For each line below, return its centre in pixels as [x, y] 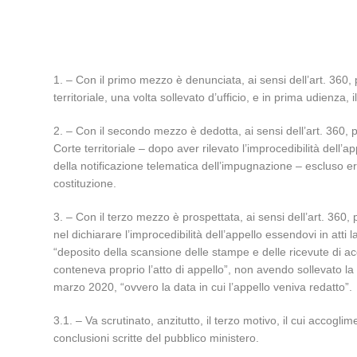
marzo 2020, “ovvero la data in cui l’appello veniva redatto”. [203, 287]
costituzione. [85, 183]
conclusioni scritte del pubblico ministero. [157, 338]
